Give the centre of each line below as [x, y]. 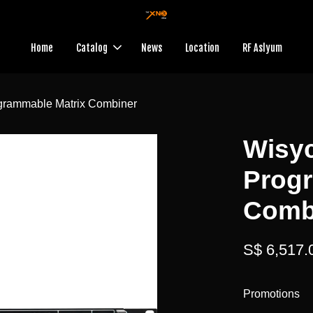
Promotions [272, 294]
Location [202, 48]
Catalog [92, 48]
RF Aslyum [262, 48]
